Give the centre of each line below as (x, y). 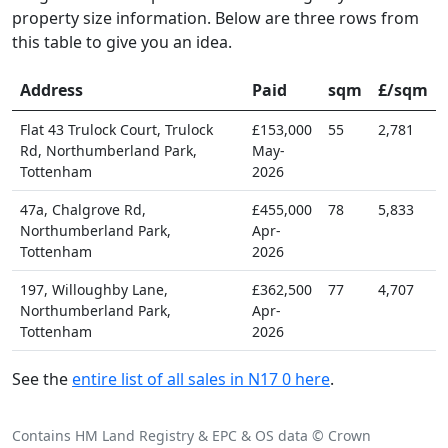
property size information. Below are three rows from (215, 17)
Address (51, 89)
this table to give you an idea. (122, 41)
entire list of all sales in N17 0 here (201, 378)
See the (42, 378)
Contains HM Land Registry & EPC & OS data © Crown (191, 435)
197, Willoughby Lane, (94, 289)
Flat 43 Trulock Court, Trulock (116, 129)
